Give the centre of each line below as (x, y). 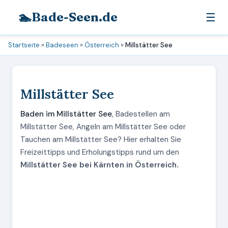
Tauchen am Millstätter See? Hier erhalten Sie (101, 139)
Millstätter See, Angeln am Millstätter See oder (103, 127)
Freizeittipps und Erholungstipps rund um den (100, 152)
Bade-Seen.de (75, 17)
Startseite (24, 45)
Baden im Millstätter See (66, 114)
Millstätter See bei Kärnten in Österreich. (99, 165)
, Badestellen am (141, 114)
